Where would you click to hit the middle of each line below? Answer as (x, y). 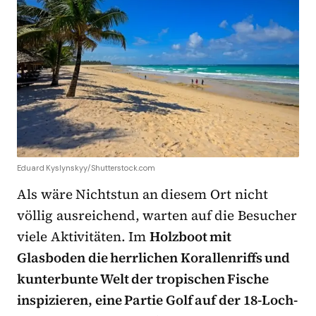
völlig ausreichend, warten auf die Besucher (157, 215)
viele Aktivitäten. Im (83, 237)
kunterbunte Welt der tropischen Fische (143, 279)
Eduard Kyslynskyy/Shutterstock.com (86, 168)
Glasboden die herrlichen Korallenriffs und (154, 258)
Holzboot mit (190, 237)
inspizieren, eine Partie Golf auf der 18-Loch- (157, 300)
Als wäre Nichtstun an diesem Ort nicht (142, 194)
